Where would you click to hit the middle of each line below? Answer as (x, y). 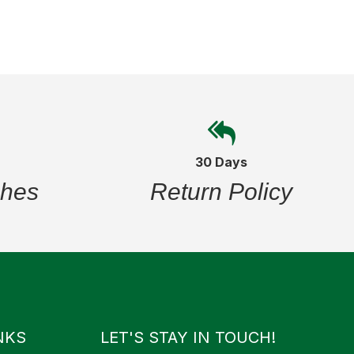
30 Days (221, 162)
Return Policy (221, 191)
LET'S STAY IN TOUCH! (188, 337)
